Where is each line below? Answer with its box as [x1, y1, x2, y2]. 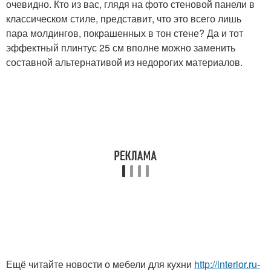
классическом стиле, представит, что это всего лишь [6, 11, 241, 26]
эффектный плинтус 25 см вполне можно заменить [6, 41, 235, 55]
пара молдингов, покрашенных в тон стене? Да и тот [6, 26, 243, 41]
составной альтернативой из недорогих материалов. [6, 55, 243, 70]
